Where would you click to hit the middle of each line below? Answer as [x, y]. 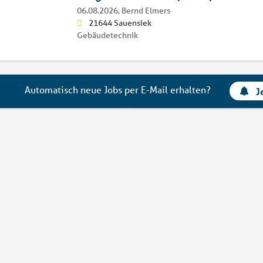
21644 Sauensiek [120, 23]
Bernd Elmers [146, 10]
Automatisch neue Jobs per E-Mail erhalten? [118, 90]
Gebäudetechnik [107, 35]
